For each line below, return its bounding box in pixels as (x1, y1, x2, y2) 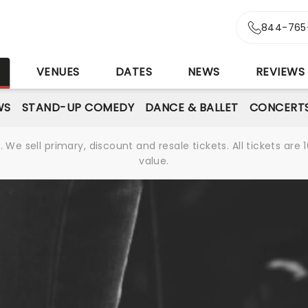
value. (139, 154, 169, 168)
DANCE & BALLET (144, 100, 239, 115)
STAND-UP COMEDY (21, 100, 134, 115)
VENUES (36, 64, 80, 80)
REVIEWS (255, 64, 305, 80)
